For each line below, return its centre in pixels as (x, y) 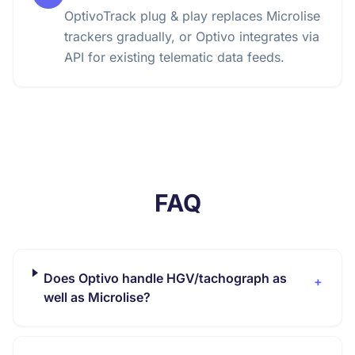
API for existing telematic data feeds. (174, 57)
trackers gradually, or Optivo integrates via (192, 36)
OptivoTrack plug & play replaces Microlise (192, 16)
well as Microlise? (97, 297)
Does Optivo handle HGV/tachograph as (166, 278)
